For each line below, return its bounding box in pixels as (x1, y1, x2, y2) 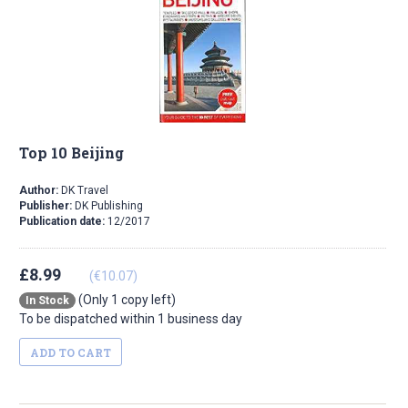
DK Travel (58, 184, 108, 198)
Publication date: (19, 215, 107, 229)
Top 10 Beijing (19, 143, 124, 163)
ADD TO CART (30, 345, 111, 361)
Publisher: (19, 199, 75, 213)
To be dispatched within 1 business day (19, 311, 242, 327)
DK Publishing (75, 199, 143, 213)
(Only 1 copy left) (76, 292, 176, 308)
